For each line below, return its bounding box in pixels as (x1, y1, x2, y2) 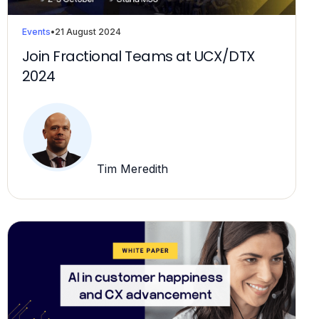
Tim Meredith (93, 162, 168, 177)
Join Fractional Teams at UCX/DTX (22, 46, 255, 66)
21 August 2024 (55, 26, 121, 37)
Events (22, 26, 51, 37)
